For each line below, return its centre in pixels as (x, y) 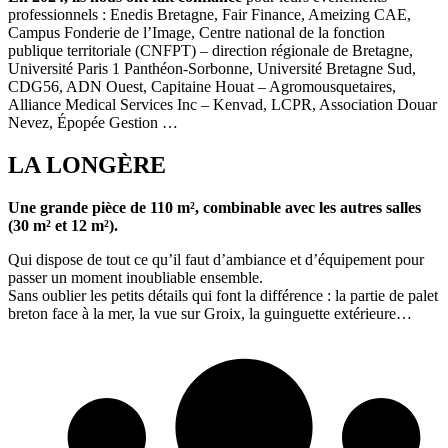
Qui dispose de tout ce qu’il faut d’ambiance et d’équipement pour (216, 260)
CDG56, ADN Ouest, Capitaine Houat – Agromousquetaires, (202, 87)
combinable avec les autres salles (312, 208)
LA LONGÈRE (87, 165)
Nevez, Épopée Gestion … (93, 123)
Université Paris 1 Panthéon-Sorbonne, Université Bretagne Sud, (212, 69)
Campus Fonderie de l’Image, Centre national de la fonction (196, 33)
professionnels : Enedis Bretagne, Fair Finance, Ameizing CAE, (209, 15)
